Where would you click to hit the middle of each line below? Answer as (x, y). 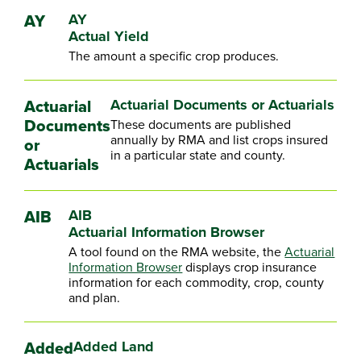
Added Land (114, 346)
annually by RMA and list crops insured (219, 139)
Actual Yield (109, 36)
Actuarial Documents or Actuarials (222, 105)
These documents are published (201, 124)
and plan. (95, 297)
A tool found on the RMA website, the (177, 251)
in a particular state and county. (198, 155)
